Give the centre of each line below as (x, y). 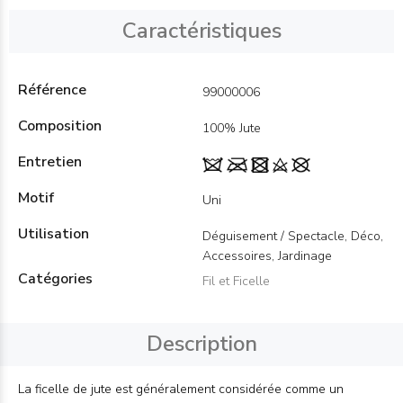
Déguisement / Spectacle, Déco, (293, 236)
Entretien (50, 162)
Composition (60, 126)
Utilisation (54, 234)
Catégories (55, 279)
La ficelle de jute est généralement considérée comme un (181, 389)
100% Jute (232, 128)
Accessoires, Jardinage (267, 256)
